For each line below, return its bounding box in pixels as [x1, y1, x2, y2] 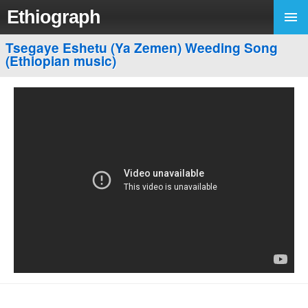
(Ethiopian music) [5, 51, 116, 70]
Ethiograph [7, 6, 100, 27]
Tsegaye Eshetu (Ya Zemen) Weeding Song [5, 38, 278, 57]
